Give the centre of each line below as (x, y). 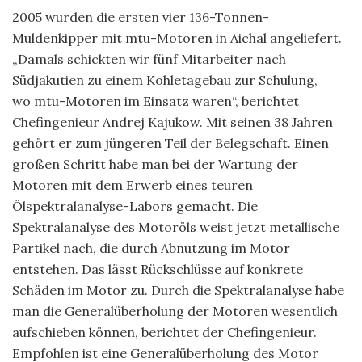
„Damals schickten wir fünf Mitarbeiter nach (149, 59)
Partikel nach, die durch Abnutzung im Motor (151, 248)
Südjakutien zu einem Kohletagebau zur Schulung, (165, 80)
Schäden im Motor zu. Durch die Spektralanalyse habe (178, 290)
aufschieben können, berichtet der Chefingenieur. (164, 332)
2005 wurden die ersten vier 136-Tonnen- (141, 17)
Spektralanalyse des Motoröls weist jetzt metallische (176, 227)
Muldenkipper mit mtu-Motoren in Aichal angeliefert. (177, 38)
